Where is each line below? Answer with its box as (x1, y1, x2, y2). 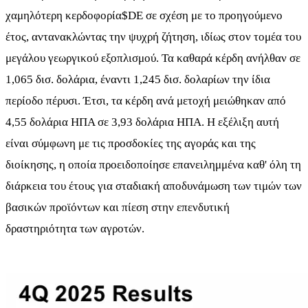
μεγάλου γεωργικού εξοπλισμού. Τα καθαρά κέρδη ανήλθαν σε (5, 51, 300, 65)
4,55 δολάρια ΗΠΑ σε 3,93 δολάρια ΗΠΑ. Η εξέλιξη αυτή (5, 115, 279, 129)
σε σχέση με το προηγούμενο (143, 8, 283, 22)
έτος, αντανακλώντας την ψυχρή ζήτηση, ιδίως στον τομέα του (5, 30, 301, 43)
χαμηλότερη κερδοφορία (5, 8, 122, 22)
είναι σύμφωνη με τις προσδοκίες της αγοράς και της (5, 136, 256, 150)
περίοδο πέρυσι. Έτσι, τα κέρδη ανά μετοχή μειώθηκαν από (5, 93, 286, 107)
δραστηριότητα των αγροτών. (5, 221, 144, 235)
